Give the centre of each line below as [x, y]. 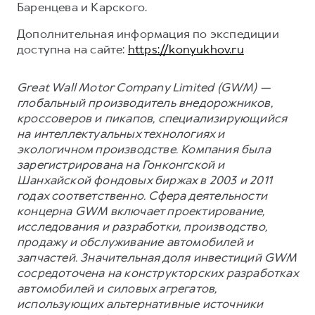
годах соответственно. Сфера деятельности [142, 196]
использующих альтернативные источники [140, 304]
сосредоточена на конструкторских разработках [157, 273]
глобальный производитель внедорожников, [145, 103]
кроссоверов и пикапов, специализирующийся [152, 118]
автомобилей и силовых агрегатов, [117, 289]
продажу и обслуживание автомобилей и [135, 242]
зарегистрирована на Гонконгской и [121, 165]
